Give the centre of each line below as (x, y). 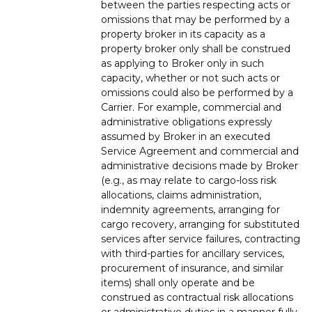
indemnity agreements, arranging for (190, 209)
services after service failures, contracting (201, 239)
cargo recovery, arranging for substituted (200, 224)
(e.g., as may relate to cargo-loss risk (189, 180)
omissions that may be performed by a (195, 19)
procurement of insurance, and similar (192, 268)
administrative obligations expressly (187, 122)
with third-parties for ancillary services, (193, 253)
